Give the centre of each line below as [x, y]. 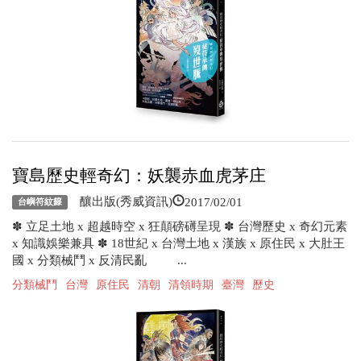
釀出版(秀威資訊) [120, 201]
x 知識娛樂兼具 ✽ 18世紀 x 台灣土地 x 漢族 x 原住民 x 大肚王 [178, 243]
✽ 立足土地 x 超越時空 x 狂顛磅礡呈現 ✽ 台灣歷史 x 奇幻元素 [180, 226]
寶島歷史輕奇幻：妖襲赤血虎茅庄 [139, 175]
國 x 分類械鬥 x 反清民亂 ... [100, 260]
